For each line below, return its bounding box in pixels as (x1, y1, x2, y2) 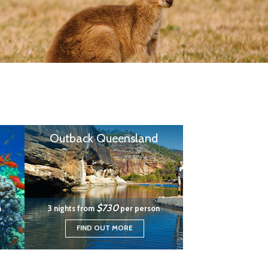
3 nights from (48, 203, 96, 213)
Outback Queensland (50, 131, 158, 145)
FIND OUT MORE (76, 223, 133, 232)
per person (118, 203, 160, 213)
